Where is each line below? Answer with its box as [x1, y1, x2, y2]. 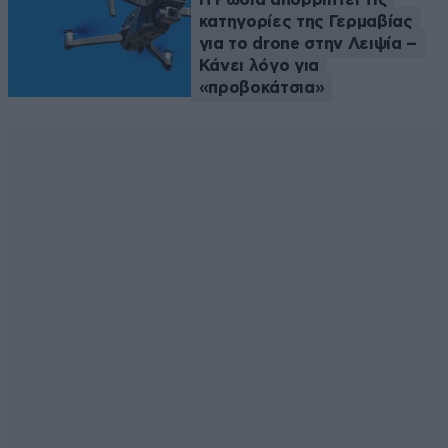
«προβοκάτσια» [198, 79, 325, 97]
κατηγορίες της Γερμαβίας [198, 13, 413, 31]
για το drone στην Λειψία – [198, 35, 417, 53]
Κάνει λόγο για [198, 57, 320, 75]
